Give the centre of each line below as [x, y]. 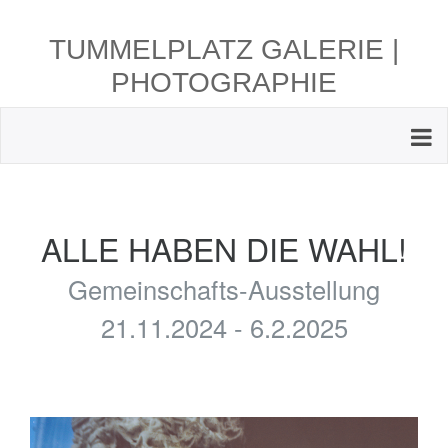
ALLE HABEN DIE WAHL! [224, 248]
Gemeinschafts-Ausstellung [224, 289]
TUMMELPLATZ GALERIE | [224, 49]
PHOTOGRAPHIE [224, 82]
